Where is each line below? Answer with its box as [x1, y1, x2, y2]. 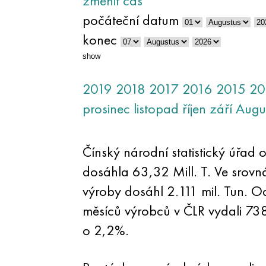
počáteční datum [82, 11, 179, 29]
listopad [133, 99, 179, 118]
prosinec [82, 99, 130, 118]
